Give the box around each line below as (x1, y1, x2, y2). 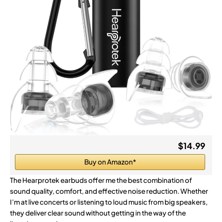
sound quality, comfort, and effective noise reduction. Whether (10, 186, 208, 195)
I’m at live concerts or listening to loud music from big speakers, (10, 197, 208, 206)
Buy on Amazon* (84, 157, 136, 166)
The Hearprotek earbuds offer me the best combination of (10, 175, 192, 184)
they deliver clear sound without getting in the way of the (10, 208, 186, 217)
